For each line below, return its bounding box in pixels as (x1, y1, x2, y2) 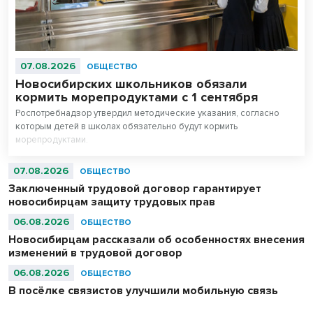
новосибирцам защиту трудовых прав (8, 195, 215, 210)
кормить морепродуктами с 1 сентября (15, 89, 258, 105)
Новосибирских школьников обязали (15, 76, 247, 92)
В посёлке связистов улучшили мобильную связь (8, 284, 278, 298)
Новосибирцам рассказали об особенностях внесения (8, 233, 305, 247)
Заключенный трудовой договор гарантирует (8, 182, 261, 196)
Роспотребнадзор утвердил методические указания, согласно (15, 108, 279, 119)
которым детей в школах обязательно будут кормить (15, 121, 238, 133)
